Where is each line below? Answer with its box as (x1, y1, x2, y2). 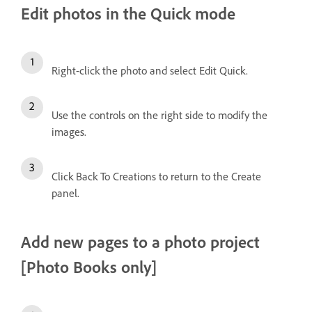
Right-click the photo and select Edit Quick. (52, 63, 248, 77)
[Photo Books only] (21, 256, 157, 277)
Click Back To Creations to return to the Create (52, 169, 261, 183)
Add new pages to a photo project (21, 231, 260, 252)
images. (52, 125, 86, 139)
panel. (52, 186, 79, 200)
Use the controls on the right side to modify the (52, 108, 267, 122)
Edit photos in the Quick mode (21, 3, 235, 24)
